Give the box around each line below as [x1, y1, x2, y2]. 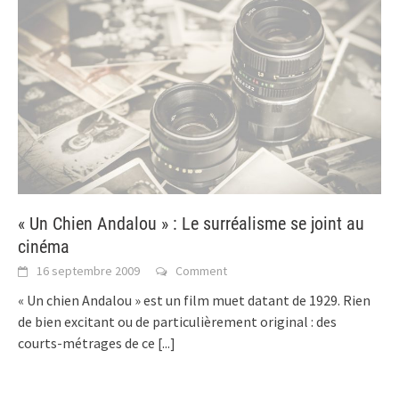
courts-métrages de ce [18, 334, 158, 353]
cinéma [18, 236, 69, 258]
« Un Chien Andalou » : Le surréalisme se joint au [18, 213, 364, 235]
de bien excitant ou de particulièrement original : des [18, 313, 337, 331]
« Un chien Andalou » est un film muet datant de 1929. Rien [18, 291, 370, 310]
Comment [175, 263, 227, 280]
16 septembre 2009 [37, 263, 140, 280]
